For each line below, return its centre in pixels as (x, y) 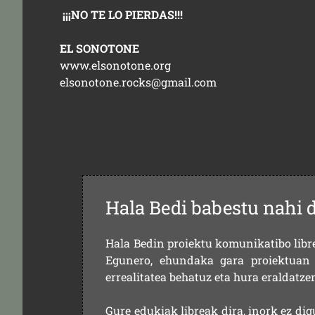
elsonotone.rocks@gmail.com (139, 82)
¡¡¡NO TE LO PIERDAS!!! (122, 14)
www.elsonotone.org (116, 65)
